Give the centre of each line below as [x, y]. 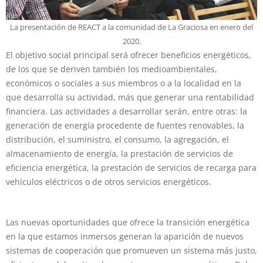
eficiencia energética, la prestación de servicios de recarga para [131, 168]
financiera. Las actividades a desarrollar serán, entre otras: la [127, 112]
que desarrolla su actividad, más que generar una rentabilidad [130, 97]
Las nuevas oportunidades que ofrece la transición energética [128, 222]
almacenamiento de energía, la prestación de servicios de [119, 154]
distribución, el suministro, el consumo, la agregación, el [117, 140]
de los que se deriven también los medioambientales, [112, 69]
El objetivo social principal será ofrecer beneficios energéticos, [129, 55]
